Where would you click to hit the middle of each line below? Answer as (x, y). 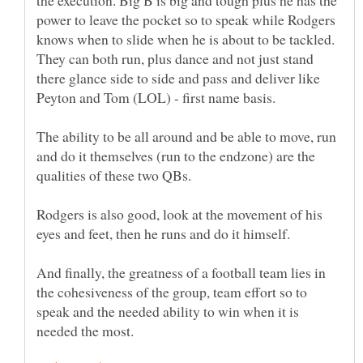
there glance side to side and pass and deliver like (178, 77)
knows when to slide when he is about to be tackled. (186, 38)
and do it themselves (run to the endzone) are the (176, 155)
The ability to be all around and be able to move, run (186, 136)
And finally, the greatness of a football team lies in (181, 272)
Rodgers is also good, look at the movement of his (179, 214)
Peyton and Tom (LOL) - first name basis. (156, 97)
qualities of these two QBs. (114, 175)
